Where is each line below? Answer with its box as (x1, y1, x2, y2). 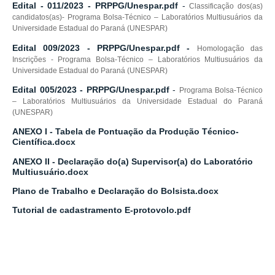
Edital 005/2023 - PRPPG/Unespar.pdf (12, 84, 169, 95)
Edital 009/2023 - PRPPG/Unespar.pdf (12, 42, 180, 53)
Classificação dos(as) (189, 2, 263, 11)
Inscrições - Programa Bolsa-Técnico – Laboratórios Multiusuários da (12, 55, 263, 64)
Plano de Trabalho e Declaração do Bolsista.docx (12, 186, 219, 196)
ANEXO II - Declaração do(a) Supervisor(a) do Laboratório (12, 156, 253, 166)
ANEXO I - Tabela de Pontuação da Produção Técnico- (12, 126, 239, 137)
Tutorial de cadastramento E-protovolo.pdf (12, 205, 191, 215)
